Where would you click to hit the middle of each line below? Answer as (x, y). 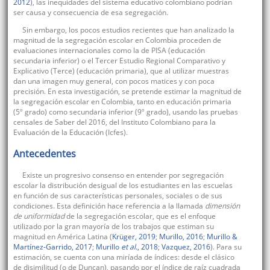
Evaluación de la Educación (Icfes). (70, 133)
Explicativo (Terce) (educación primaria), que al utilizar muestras (121, 71)
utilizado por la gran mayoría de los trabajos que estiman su (113, 227)
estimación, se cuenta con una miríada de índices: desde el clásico (124, 257)
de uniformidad (39, 216)
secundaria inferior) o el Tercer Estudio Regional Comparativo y (119, 61)
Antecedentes (44, 154)
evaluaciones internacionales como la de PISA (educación (109, 51)
